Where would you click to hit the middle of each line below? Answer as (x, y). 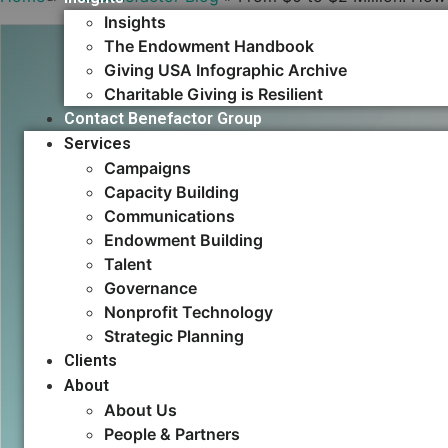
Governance (150, 288)
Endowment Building (183, 240)
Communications (169, 216)
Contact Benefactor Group (163, 119)
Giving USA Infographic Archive (225, 70)
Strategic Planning (174, 336)
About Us (140, 410)
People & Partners (172, 434)
